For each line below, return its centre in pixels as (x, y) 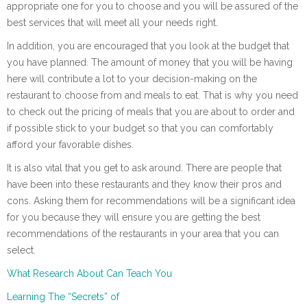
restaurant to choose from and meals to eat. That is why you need (152, 96)
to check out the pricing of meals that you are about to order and (151, 112)
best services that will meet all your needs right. (112, 23)
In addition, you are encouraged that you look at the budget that (148, 46)
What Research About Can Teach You (89, 274)
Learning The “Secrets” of (63, 297)
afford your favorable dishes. (70, 145)
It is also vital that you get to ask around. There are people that (144, 168)
